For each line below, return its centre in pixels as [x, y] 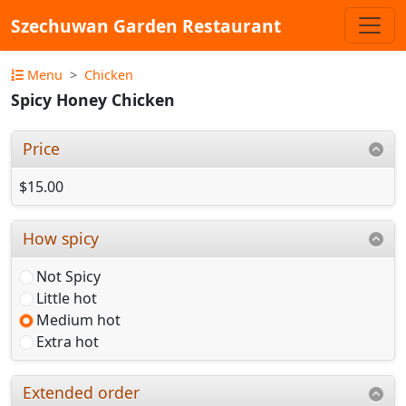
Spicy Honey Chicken [93, 100]
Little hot [67, 298]
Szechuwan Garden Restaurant [146, 25]
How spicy [61, 238]
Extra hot [68, 341]
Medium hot [78, 319]
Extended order [82, 393]
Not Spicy [68, 276]
